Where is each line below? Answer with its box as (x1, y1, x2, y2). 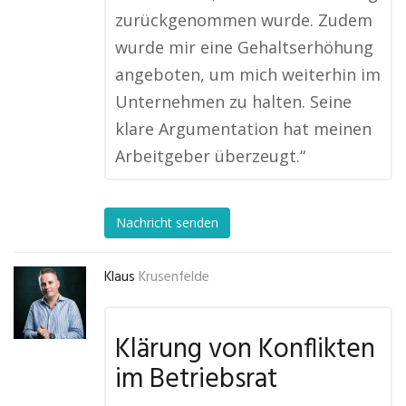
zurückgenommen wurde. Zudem (115, 9, 372, 31)
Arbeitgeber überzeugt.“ (115, 145, 305, 167)
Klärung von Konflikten (115, 328, 375, 372)
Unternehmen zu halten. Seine (115, 91, 352, 112)
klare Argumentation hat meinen (115, 118, 372, 140)
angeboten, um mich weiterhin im (115, 63, 381, 85)
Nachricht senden (116, 214, 218, 232)
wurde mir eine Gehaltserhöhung (115, 36, 373, 58)
